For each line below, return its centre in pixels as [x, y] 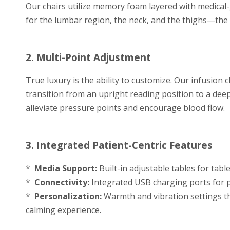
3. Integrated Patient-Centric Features [119, 145]
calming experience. [63, 210]
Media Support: [66, 168]
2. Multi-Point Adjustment [88, 57]
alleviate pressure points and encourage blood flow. [125, 108]
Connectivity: [62, 182]
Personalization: [68, 196]
